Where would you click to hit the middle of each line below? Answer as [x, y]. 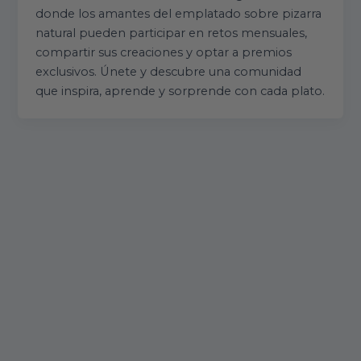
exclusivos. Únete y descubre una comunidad [169, 72]
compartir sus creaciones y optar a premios [164, 53]
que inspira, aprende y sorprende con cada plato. [180, 91]
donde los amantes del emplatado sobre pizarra [179, 14]
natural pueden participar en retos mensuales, [172, 33]
